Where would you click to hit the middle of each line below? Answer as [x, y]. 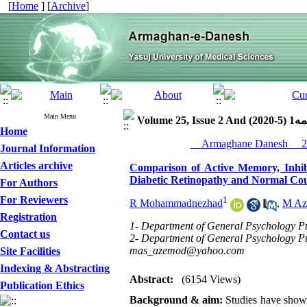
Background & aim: [176, 300]
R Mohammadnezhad [176, 204]
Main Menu [60, 116]
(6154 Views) [211, 279]
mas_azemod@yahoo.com [187, 250]
